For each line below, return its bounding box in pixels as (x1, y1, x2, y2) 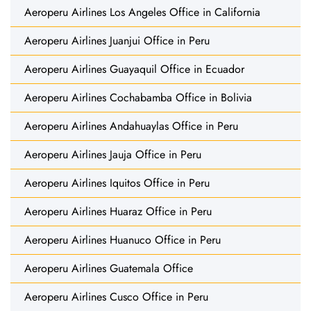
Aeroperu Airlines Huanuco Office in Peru (24, 231, 221, 248)
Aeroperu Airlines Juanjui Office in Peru (24, 32, 210, 49)
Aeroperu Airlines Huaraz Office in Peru (24, 203, 212, 219)
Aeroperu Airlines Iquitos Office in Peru (24, 174, 210, 191)
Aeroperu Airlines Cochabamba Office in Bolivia (24, 89, 252, 106)
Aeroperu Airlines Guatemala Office (24, 260, 193, 276)
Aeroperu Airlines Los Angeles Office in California (24, 3, 260, 20)
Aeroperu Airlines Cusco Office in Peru (24, 288, 208, 305)
